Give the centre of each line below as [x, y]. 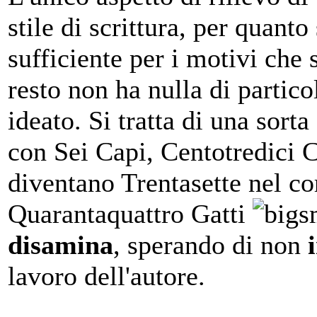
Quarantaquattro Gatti [130, 214]
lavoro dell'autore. [106, 276]
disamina [60, 245]
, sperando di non [211, 245]
